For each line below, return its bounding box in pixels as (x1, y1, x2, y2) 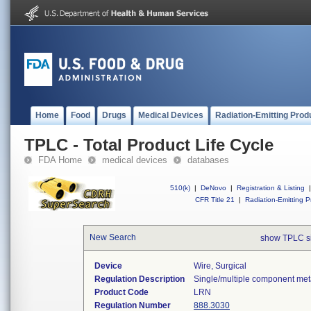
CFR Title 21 (195, 196, 235, 203)
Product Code (94, 287, 149, 297)
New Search (90, 233, 136, 242)
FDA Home (38, 155, 82, 165)
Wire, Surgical (194, 261, 246, 271)
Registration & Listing (237, 184, 305, 192)
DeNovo (201, 184, 226, 192)
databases (187, 155, 229, 165)
